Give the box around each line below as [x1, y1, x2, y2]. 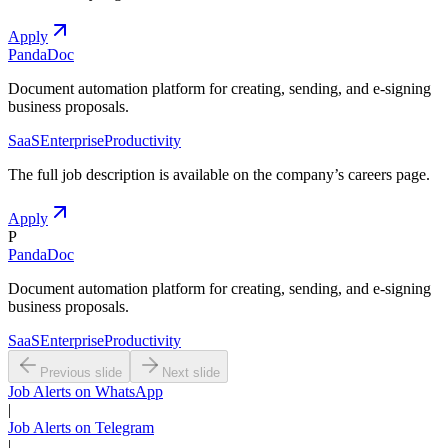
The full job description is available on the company [8, 165, 334, 183]
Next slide [162, 364, 220, 380]
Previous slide [40, 364, 122, 380]
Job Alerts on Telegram [8, 418, 154, 436]
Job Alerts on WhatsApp [8, 382, 163, 400]
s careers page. [338, 165, 430, 183]
